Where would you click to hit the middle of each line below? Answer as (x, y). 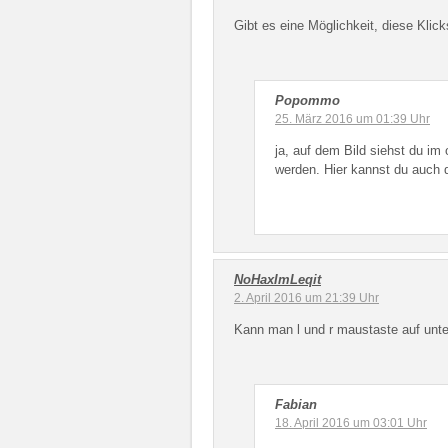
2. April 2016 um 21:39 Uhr (306, 298)
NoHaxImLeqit (277, 279)
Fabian (296, 404)
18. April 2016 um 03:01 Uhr (351, 423)
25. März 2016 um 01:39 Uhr (352, 119)
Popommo (307, 100)
